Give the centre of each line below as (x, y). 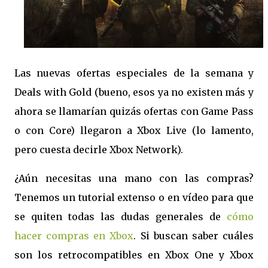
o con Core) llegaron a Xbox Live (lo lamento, (134, 130)
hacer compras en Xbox (74, 236)
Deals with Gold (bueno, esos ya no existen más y (134, 92)
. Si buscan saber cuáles (194, 236)
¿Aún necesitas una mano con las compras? (134, 178)
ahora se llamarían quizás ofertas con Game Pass (134, 111)
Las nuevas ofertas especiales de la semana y (134, 73)
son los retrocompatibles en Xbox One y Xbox (134, 255)
